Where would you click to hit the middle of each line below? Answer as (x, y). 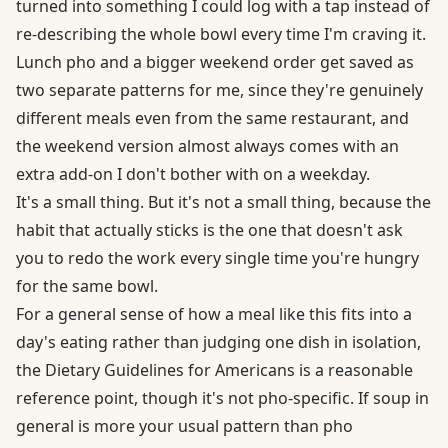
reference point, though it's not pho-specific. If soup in (222, 397)
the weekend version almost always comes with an (207, 145)
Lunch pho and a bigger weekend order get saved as (215, 61)
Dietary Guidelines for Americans (170, 369)
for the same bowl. (87, 285)
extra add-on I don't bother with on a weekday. (193, 173)
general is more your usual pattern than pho (184, 425)
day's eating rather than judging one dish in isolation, (218, 341)
